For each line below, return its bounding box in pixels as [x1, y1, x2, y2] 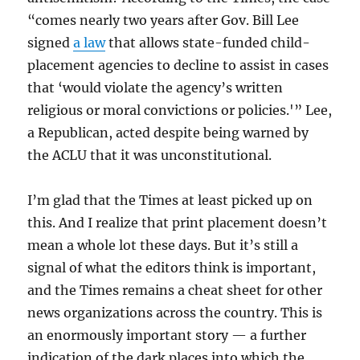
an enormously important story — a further [27, 327, 307, 343]
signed [27, 35, 74, 51]
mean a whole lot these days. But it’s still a [27, 237, 299, 253]
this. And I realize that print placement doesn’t [27, 215, 328, 231]
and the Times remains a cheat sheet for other [27, 282, 323, 298]
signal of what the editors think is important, [27, 260, 317, 276]
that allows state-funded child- [105, 35, 311, 51]
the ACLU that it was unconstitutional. [27, 147, 272, 163]
